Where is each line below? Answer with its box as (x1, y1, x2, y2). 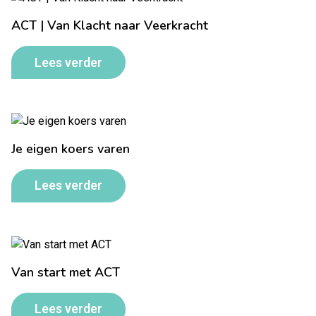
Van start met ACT (11, 263, 120, 281)
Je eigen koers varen (11, 140, 130, 158)
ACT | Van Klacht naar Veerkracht (11, 17, 208, 35)
